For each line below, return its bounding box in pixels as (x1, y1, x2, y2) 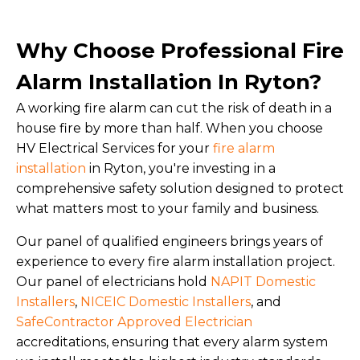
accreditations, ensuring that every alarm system (16, 334, 328, 350)
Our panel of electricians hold (16, 274, 211, 289)
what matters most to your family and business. (16, 201, 319, 216)
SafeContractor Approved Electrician (16, 314, 252, 329)
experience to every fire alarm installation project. (16, 254, 335, 269)
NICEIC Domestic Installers (80, 294, 251, 309)
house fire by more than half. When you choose (16, 121, 323, 136)
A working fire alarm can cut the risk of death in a (16, 100, 332, 116)
